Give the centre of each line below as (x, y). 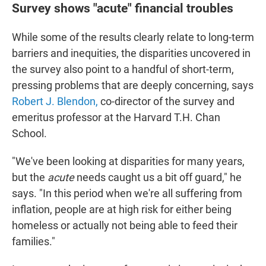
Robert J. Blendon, (55, 102)
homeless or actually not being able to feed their (125, 226)
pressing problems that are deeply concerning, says (133, 85)
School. (29, 134)
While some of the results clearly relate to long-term (133, 37)
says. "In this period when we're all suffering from (127, 194)
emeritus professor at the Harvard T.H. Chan (116, 118)
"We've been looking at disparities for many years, (128, 161)
